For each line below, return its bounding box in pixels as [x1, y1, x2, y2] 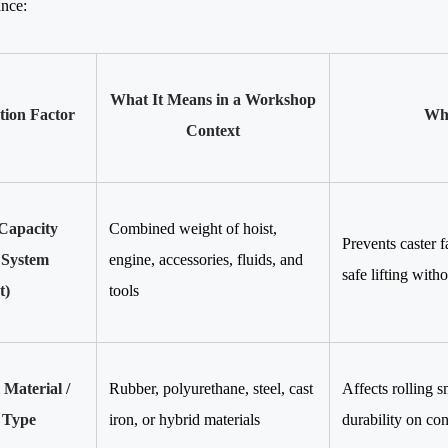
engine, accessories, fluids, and [109, 250, 303, 268]
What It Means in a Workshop [110, 90, 316, 108]
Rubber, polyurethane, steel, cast [109, 379, 313, 397]
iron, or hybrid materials [109, 410, 260, 428]
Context [186, 121, 240, 139]
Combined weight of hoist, [109, 219, 277, 237]
